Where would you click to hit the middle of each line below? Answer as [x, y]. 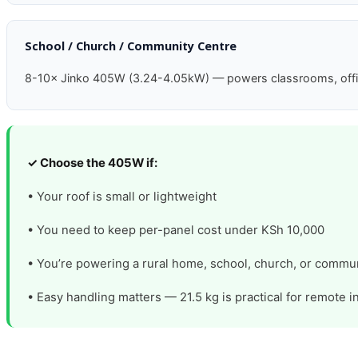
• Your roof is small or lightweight [122, 197]
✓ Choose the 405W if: [93, 163]
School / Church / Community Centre [131, 46]
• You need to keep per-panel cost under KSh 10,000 [176, 230]
